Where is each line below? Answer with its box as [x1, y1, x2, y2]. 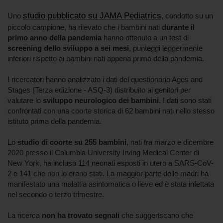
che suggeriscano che [119, 211, 193, 220]
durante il [162, 23, 195, 32]
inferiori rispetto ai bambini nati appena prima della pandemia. [7, 54, 204, 63]
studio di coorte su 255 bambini [17, 138, 126, 147]
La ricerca [7, 211, 42, 220]
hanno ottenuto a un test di [102, 33, 189, 42]
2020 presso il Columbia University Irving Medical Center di [7, 148, 199, 157]
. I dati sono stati [159, 96, 212, 105]
